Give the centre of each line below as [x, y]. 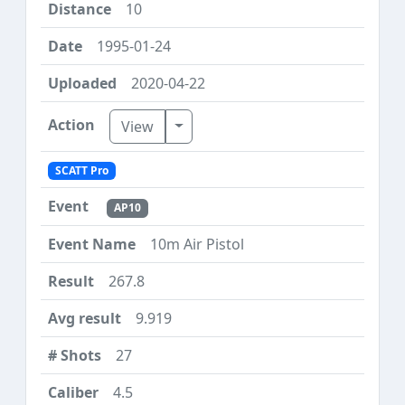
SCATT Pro [81, 171]
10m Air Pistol [197, 244]
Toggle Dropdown [235, 125]
